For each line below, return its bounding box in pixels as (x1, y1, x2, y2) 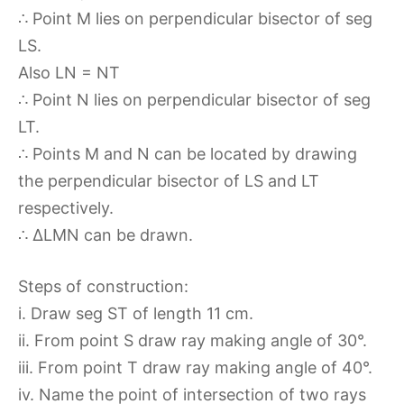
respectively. (18, 198, 114, 217)
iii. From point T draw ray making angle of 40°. (18, 358, 372, 377)
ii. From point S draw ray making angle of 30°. (18, 331, 367, 350)
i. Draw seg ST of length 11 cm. (18, 304, 253, 323)
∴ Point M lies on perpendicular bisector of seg (18, 9, 372, 28)
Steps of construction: (18, 277, 188, 296)
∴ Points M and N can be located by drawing (18, 144, 357, 163)
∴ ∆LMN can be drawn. (18, 225, 193, 244)
